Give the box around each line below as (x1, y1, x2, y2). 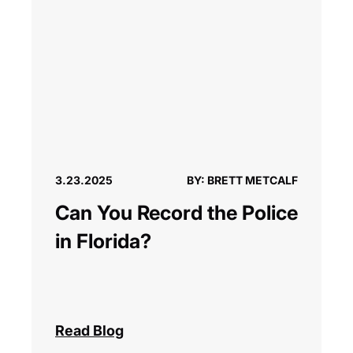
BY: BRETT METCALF (187, 173, 298, 188)
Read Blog (55, 322, 124, 340)
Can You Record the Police (55, 201, 298, 225)
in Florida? (55, 229, 151, 254)
